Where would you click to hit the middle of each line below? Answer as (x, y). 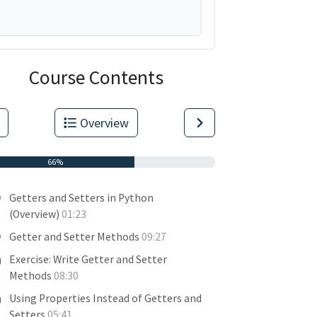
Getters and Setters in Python (81, 198)
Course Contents (96, 77)
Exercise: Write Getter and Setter (88, 259)
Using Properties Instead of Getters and (105, 298)
